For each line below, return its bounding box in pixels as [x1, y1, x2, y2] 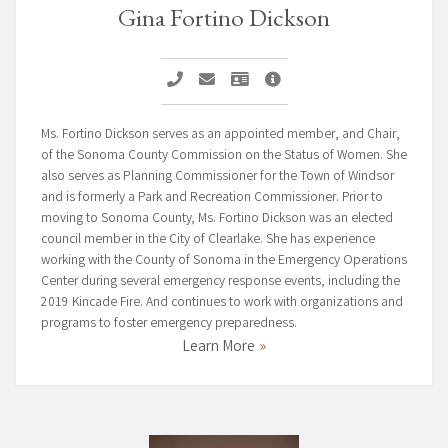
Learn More [182, 335, 255, 359]
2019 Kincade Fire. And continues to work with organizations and [41, 292, 403, 313]
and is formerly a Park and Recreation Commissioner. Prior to [41, 187, 383, 208]
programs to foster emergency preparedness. [41, 313, 297, 334]
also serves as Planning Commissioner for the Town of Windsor [41, 166, 394, 187]
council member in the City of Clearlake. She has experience [41, 229, 375, 250]
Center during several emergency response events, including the [41, 271, 400, 292]
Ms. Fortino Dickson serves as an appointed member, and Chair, [41, 124, 400, 145]
